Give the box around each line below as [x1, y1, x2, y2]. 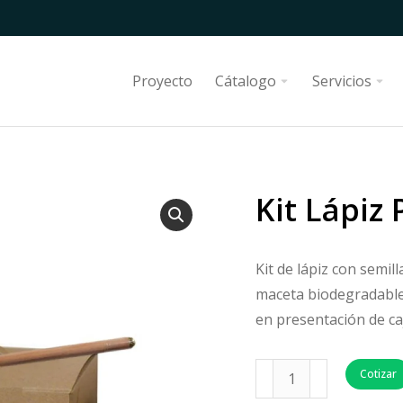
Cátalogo [215, 71, 276, 91]
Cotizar [360, 366, 397, 381]
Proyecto [132, 71, 193, 91]
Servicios [312, 71, 372, 91]
